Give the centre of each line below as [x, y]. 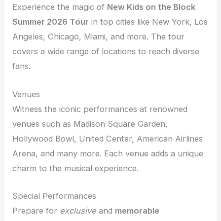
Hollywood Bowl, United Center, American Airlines [108, 138]
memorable [137, 210]
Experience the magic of [60, 7]
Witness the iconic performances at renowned [100, 109]
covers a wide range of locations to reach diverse [106, 52]
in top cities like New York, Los [148, 22]
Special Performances [55, 196]
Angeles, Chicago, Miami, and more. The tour [99, 37]
